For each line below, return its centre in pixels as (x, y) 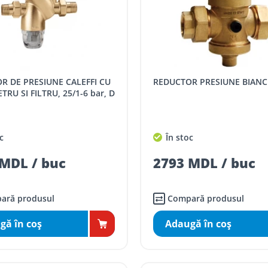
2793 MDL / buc (204, 163)
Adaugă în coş (198, 224)
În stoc (178, 138)
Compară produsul (205, 199)
